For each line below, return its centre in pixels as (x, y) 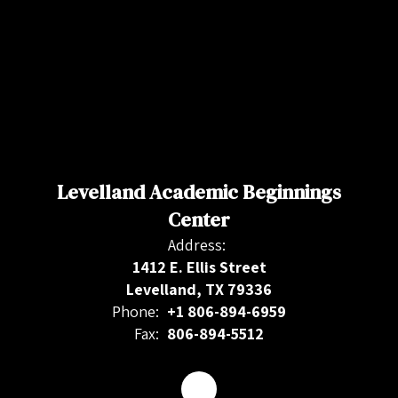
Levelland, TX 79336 (199, 289)
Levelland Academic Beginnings (199, 192)
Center (199, 219)
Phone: (135, 311)
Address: (197, 245)
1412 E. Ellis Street (199, 267)
